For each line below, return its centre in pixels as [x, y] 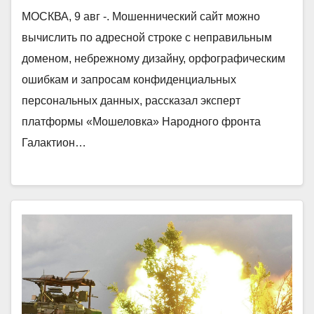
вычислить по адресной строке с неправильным [147, 37]
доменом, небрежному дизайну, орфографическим [153, 58]
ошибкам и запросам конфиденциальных [129, 79]
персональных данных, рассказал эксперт [131, 100]
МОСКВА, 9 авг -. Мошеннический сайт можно [141, 16]
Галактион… [54, 142]
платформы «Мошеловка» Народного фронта [141, 121]
